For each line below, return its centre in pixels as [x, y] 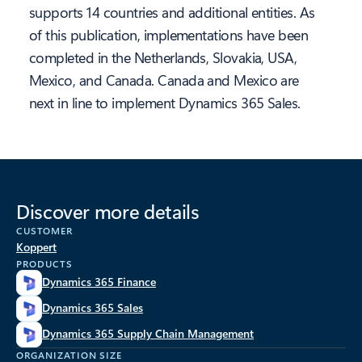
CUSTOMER [44, 231]
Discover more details [108, 211]
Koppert [36, 247]
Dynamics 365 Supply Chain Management [148, 334]
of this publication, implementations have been [169, 35]
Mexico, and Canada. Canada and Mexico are [164, 80]
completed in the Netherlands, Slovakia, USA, [163, 58]
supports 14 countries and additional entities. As [172, 13]
